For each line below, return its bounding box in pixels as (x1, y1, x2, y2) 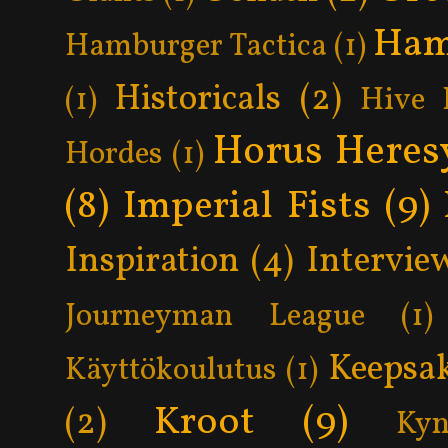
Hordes (65, 132, 162, 177)
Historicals (114, 74, 282, 125)
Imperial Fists (122, 179, 371, 234)
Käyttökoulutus (65, 348, 276, 393)
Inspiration (65, 236, 240, 287)
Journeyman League (65, 294, 365, 339)
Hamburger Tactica (65, 24, 327, 69)
